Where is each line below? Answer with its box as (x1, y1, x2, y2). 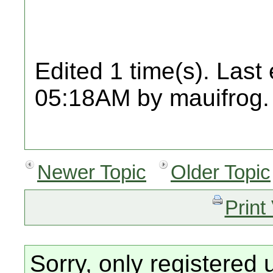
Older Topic (171, 161, 271, 183)
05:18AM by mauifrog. (35, 85, 269, 111)
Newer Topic (37, 161, 146, 183)
